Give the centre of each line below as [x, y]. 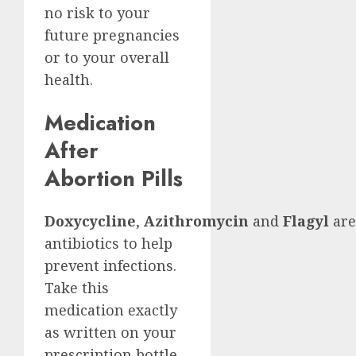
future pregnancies [112, 35]
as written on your [110, 332]
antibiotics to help [108, 243]
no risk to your [97, 13]
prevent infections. [110, 265]
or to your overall [107, 58]
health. [71, 80]
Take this [77, 287]
